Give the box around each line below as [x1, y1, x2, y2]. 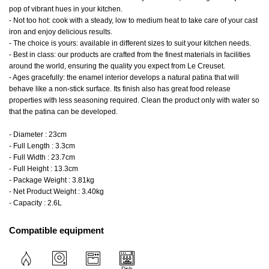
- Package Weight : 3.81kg [9, 176, 94, 185]
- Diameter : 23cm [9, 130, 67, 139]
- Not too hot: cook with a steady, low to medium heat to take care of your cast [9, 16, 258, 25]
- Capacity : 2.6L [9, 199, 62, 208]
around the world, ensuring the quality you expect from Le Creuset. [9, 62, 225, 71]
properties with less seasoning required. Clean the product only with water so [9, 96, 259, 105]
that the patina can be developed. [9, 107, 118, 116]
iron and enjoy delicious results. [9, 28, 112, 37]
